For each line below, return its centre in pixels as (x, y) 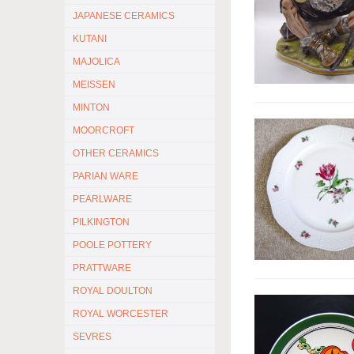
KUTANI (90, 39)
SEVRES (92, 337)
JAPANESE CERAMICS (124, 16)
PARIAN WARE (105, 176)
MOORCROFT (104, 130)
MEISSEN (94, 85)
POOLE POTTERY (112, 245)
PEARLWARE (102, 199)
